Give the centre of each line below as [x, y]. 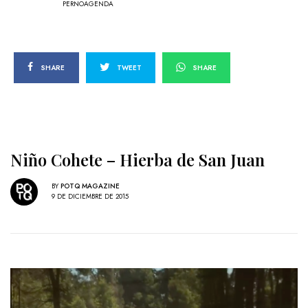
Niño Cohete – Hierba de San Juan [137, 159]
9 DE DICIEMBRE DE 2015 [90, 197]
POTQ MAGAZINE [90, 186]
